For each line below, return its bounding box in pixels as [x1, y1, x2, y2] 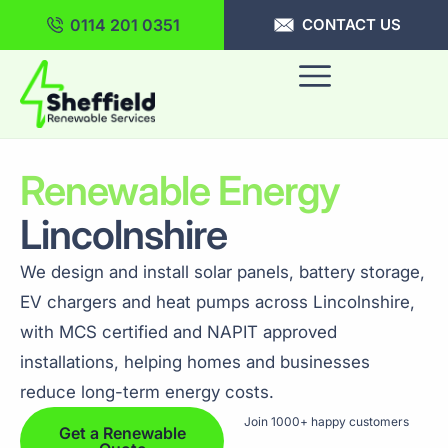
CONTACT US [301, 15, 401, 34]
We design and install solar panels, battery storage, [20, 261, 425, 282]
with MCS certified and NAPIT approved [20, 321, 337, 342]
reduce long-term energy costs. [20, 381, 274, 402]
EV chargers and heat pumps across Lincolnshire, [20, 291, 415, 312]
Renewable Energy [20, 165, 340, 215]
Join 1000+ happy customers [243, 413, 409, 429]
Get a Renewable [58, 422, 186, 443]
